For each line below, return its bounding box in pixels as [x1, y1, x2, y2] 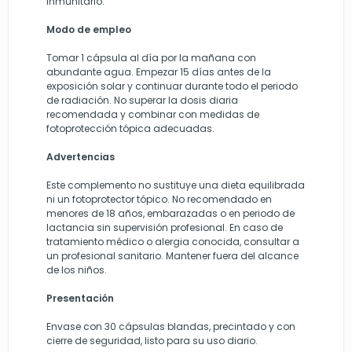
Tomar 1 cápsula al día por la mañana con [46, 51, 256, 65]
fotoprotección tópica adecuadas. [46, 122, 214, 136]
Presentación [46, 291, 114, 306]
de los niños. [46, 263, 107, 277]
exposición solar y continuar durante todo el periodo [46, 79, 298, 93]
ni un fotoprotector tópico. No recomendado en [46, 192, 272, 207]
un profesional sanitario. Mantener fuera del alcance [46, 249, 299, 263]
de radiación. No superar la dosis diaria [46, 93, 238, 108]
